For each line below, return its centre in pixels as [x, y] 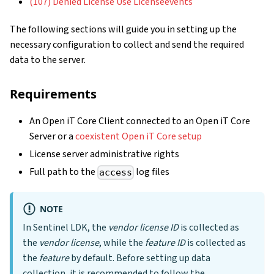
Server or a [52, 137]
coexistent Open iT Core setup [139, 137]
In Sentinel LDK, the [65, 228]
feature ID [165, 243]
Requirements [53, 94]
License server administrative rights [104, 154]
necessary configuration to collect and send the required [127, 45]
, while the [122, 243]
